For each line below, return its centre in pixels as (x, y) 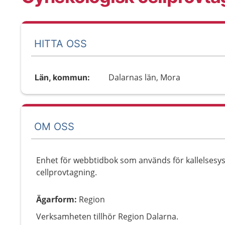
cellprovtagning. (67, 172)
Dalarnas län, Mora (145, 77)
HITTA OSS (61, 43)
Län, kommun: (62, 77)
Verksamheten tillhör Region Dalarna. (107, 216)
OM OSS (54, 126)
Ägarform (55, 199)
